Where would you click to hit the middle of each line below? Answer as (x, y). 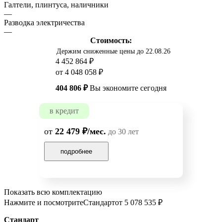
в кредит (64, 111)
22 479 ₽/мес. (81, 132)
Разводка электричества (44, 23)
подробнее (76, 152)
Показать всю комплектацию (53, 192)
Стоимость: (111, 41)
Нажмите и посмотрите (44, 203)
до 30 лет (122, 132)
